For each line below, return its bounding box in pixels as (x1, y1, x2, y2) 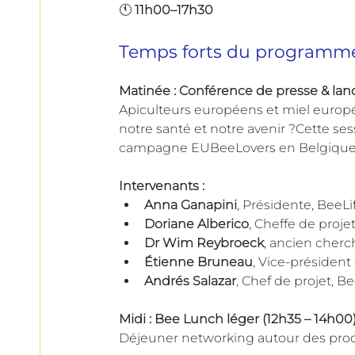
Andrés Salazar (144, 273, 236, 288)
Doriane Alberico (144, 216, 249, 231)
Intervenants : (119, 177, 204, 193)
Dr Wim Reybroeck (144, 235, 264, 250)
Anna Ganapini (144, 197, 237, 212)
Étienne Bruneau (144, 254, 253, 269)
